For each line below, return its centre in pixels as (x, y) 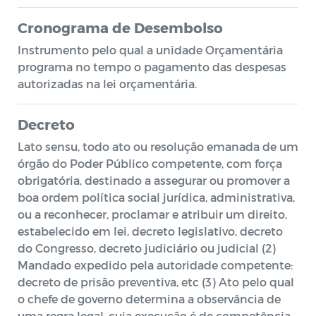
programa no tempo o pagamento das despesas (152, 67)
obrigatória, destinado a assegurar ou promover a (154, 180)
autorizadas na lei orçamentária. (107, 84)
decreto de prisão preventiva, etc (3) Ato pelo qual (156, 282)
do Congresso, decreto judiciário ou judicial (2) (147, 248)
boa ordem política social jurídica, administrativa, (156, 197)
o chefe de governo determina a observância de (149, 299)
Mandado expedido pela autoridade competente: (155, 265)
